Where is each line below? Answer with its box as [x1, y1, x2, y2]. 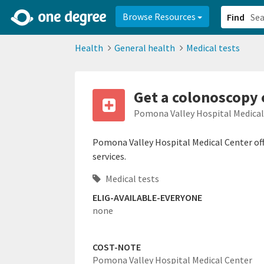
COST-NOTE [93, 241, 141, 253]
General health [114, 42, 175, 54]
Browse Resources [123, 11, 197, 22]
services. [93, 150, 126, 162]
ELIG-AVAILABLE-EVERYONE [93, 192, 202, 203]
